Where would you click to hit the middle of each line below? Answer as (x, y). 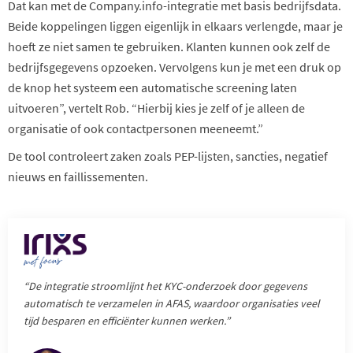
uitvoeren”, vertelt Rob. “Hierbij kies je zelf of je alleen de (156, 108)
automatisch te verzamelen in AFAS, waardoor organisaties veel (172, 304)
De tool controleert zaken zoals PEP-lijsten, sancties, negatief (168, 156)
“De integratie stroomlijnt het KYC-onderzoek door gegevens (165, 286)
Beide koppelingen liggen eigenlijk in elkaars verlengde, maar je (175, 26)
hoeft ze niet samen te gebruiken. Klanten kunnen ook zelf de (169, 46)
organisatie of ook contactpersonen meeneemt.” (136, 128)
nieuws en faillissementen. (78, 176)
